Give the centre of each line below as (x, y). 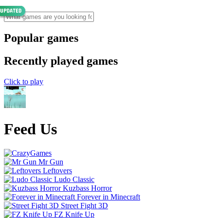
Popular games (41, 38)
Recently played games (61, 61)
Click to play (24, 81)
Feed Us (30, 129)
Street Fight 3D (84, 205)
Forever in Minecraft (109, 197)
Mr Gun (51, 162)
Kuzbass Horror (87, 188)
